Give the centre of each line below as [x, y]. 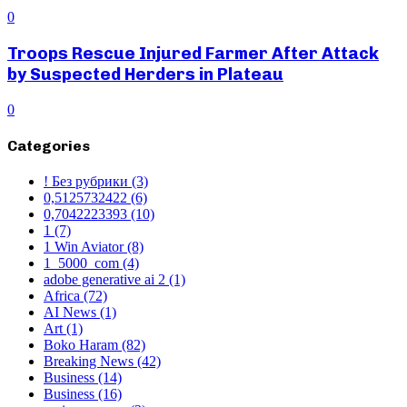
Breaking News [90, 362]
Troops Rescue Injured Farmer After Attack [193, 53]
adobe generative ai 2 [106, 280]
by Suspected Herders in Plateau [145, 74]
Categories [49, 145]
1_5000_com [83, 263]
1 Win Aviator [85, 247]
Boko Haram [83, 345]
